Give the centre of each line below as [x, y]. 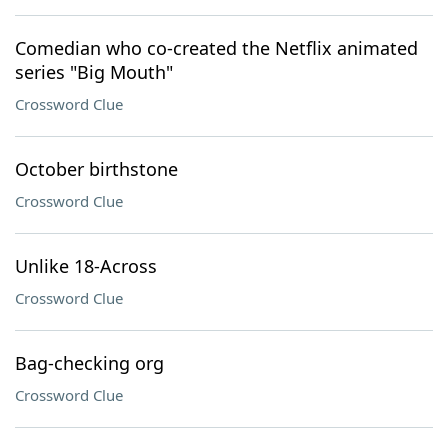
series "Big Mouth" [94, 72]
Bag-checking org [89, 363]
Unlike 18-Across [86, 266]
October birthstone [96, 169]
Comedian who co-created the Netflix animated [216, 48]
